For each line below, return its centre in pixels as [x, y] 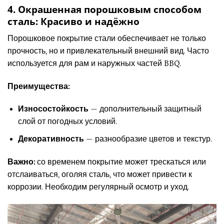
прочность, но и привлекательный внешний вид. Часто [108, 51]
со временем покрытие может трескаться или [120, 162]
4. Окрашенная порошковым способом [104, 9]
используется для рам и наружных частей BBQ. [94, 63]
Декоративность [51, 139]
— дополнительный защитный [145, 109]
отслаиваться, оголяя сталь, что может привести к [100, 174]
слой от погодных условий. [67, 122]
